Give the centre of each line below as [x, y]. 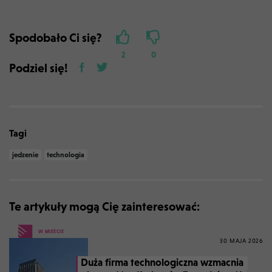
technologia [66, 155]
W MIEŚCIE [51, 232]
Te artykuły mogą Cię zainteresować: [104, 207]
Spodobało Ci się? [56, 38]
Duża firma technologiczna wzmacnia [162, 263]
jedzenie [25, 155]
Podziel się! [38, 68]
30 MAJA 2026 [241, 241]
